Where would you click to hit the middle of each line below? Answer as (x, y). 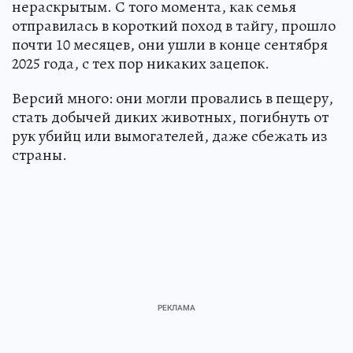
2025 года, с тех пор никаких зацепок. (141, 63)
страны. (39, 154)
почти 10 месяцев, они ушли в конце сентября (170, 44)
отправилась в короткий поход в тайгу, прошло (174, 25)
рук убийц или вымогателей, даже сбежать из (169, 136)
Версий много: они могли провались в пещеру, (173, 98)
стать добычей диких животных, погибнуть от (170, 117)
